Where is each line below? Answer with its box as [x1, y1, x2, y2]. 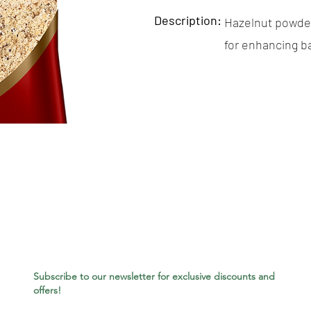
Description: [154, 12, 221, 28]
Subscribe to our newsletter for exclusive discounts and [33, 270, 275, 283]
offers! [33, 284, 61, 296]
